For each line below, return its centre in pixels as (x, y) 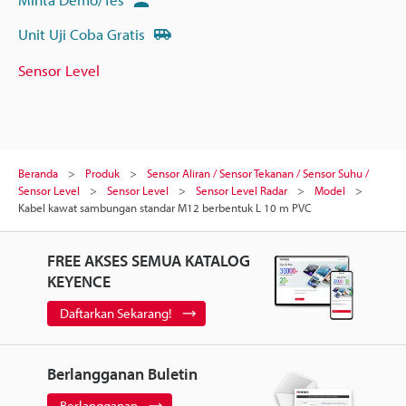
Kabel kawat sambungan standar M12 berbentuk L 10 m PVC (165, 207)
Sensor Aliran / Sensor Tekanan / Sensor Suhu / (258, 173)
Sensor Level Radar (242, 190)
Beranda (38, 173)
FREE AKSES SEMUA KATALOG (148, 260)
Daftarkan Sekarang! (115, 313)
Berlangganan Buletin (122, 373)
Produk (102, 173)
